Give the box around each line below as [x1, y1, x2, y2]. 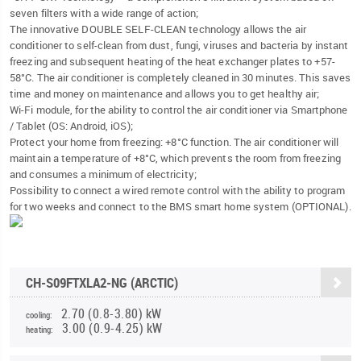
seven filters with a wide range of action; [10, 6, 199, 21]
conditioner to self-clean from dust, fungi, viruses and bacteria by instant [10, 38, 349, 53]
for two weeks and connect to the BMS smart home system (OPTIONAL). [10, 199, 351, 214]
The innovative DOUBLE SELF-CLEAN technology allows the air [10, 22, 306, 37]
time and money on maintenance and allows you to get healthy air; [10, 86, 320, 102]
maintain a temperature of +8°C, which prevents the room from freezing [10, 151, 341, 166]
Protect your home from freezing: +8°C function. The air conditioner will [10, 135, 339, 150]
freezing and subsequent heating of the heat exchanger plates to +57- [10, 54, 335, 69]
